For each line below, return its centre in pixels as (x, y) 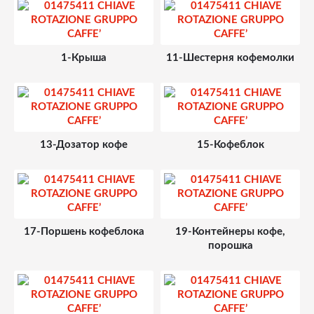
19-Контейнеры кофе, (230, 232)
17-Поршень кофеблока (84, 232)
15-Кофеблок (230, 145)
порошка (230, 246)
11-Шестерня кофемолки (230, 58)
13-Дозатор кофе (84, 145)
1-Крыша (84, 58)
